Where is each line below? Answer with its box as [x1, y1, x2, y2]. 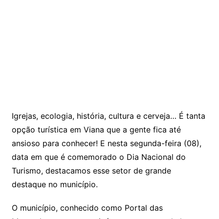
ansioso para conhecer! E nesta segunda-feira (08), [11, 138, 201, 149]
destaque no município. [11, 179, 98, 190]
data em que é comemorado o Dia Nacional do [11, 152, 186, 162]
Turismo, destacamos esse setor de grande [11, 166, 171, 176]
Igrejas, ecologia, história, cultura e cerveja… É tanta [11, 111, 205, 121]
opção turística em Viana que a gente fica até [11, 125, 181, 135]
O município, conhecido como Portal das [11, 203, 163, 213]
